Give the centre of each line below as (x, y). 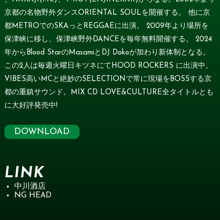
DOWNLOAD (42, 132)
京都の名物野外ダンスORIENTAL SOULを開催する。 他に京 (107, 13)
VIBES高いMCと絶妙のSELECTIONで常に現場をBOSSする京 (108, 80)
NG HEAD (33, 196)
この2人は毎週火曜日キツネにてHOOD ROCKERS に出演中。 (108, 66)
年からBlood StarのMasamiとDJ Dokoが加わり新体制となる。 (107, 53)
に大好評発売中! (31, 106)
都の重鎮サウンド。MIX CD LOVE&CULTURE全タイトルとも (109, 93)
